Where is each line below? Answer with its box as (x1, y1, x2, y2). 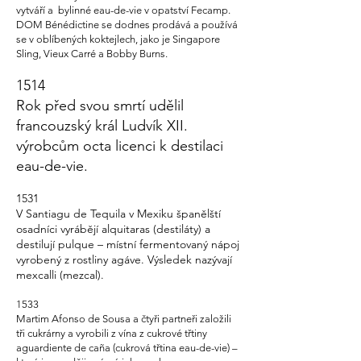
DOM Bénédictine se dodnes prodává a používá (16, 19, 238, 31)
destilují (16, 237, 55, 251)
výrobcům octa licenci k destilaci (16, 137, 223, 155)
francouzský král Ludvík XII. (16, 117, 188, 135)
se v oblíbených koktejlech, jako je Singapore (16, 33, 220, 45)
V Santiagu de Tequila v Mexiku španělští (16, 206, 221, 221)
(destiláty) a (153, 222, 210, 236)
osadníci (16, 222, 57, 236)
